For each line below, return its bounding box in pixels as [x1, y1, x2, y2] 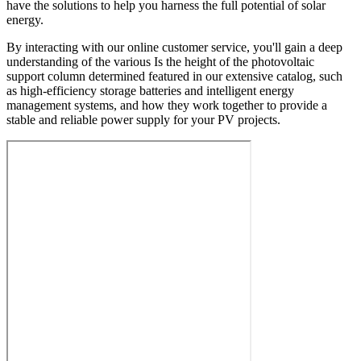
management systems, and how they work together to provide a [6, 98, 327, 113]
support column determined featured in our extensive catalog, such [6, 69, 342, 84]
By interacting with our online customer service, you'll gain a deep [6, 40, 342, 55]
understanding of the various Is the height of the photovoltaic [6, 55, 314, 69]
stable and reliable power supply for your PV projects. [6, 113, 280, 127]
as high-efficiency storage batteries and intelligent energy [6, 84, 294, 98]
